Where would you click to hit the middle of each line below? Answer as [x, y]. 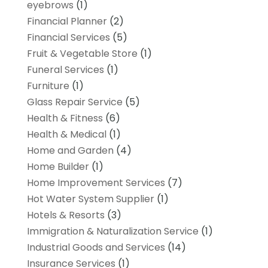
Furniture [48, 86]
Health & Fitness [65, 118]
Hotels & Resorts [66, 215]
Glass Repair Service [74, 102]
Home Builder [58, 166]
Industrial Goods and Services [96, 247]
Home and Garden [70, 150]
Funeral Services [65, 69]
